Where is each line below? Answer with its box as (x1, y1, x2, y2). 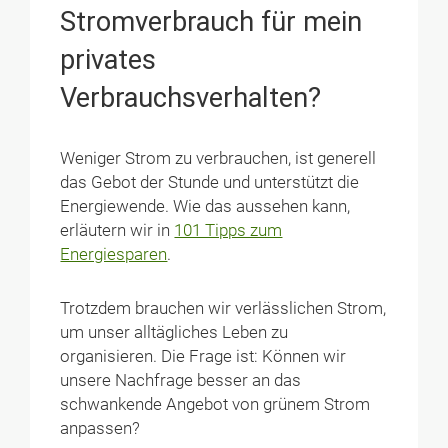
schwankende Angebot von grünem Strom (60, 395, 371, 415)
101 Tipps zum (174, 220, 283, 240)
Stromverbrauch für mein (60, 5, 363, 38)
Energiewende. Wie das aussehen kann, (60, 196, 351, 216)
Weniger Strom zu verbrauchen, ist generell (60, 148, 377, 168)
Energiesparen (60, 244, 168, 264)
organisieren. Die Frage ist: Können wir (60, 347, 347, 367)
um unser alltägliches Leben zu (60, 323, 289, 343)
